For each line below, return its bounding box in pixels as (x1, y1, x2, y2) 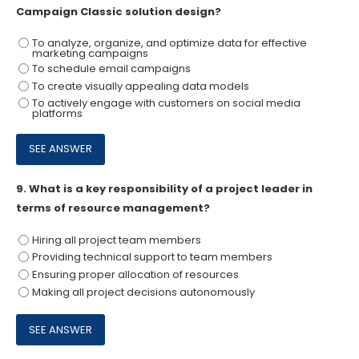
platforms (31, 106, 83, 122)
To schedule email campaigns (31, 61, 191, 77)
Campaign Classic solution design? (16, 3, 221, 19)
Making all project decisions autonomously (31, 284, 255, 300)
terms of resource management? (16, 200, 210, 216)
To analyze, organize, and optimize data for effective (31, 35, 307, 51)
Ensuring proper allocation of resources (31, 267, 239, 283)
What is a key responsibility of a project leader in (29, 181, 313, 197)
